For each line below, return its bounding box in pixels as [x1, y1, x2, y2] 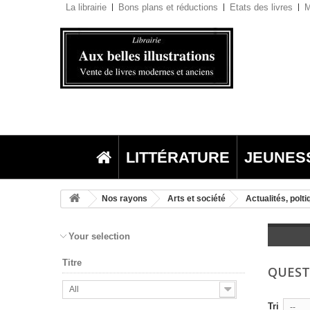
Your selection [69, 231, 130, 241]
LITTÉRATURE [125, 148, 230, 166]
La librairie [66, 2, 107, 12]
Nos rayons [102, 194, 147, 203]
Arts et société [167, 194, 226, 203]
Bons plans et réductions [118, 2, 218, 12]
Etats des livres [230, 2, 293, 12]
